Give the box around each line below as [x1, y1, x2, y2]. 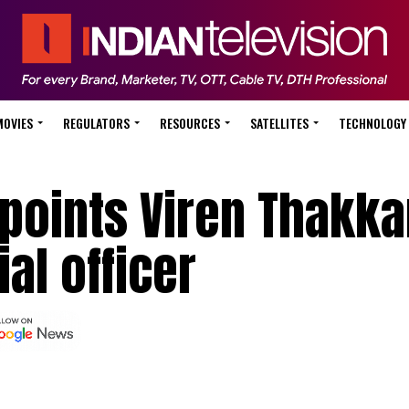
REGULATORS [63, 113, 130, 132]
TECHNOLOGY [339, 113, 406, 132]
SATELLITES [250, 113, 309, 132]
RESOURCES [160, 113, 220, 132]
